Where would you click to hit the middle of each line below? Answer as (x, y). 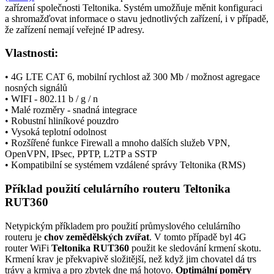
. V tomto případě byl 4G (198, 237)
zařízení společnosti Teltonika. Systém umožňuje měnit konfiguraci (134, 7)
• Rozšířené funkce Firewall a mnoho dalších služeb (106, 143)
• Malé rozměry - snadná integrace (71, 110)
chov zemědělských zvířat (95, 237)
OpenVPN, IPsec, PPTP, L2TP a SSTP (81, 154)
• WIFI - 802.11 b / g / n (51, 99)
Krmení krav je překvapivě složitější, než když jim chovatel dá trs (131, 259)
